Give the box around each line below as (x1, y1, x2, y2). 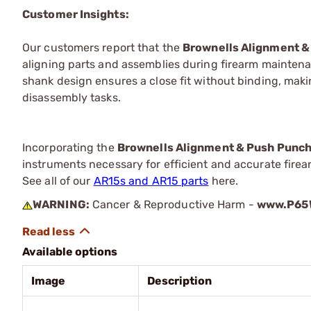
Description (147, 274, 212, 287)
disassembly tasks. (22, 91, 121, 104)
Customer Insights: (22, 8, 129, 21)
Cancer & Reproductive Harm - (89, 198, 257, 211)
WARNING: (33, 198, 90, 211)
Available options (22, 245, 117, 258)
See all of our (22, 174, 94, 187)
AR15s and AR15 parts (93, 174, 209, 187)
